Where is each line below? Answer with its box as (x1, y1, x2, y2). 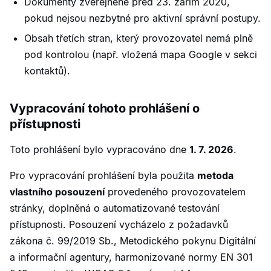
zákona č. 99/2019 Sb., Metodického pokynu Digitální (10, 234, 256, 247)
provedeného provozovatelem (105, 185, 246, 198)
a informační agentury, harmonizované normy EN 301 (10, 250, 253, 263)
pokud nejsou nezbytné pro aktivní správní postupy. (24, 12, 261, 25)
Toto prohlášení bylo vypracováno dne (10, 143, 189, 155)
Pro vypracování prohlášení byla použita (10, 169, 197, 181)
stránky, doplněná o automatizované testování (10, 201, 220, 214)
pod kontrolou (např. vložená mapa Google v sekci (24, 48, 257, 60)
